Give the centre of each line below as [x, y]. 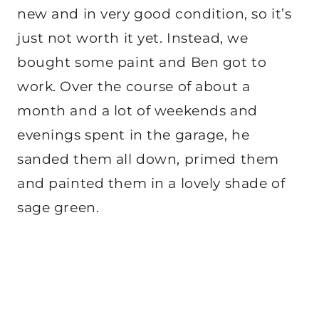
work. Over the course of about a [134, 86]
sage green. [58, 207]
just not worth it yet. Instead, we [133, 38]
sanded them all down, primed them [148, 159]
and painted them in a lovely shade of [151, 183]
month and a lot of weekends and [137, 110]
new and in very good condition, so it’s [155, 14]
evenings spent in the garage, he [134, 135]
